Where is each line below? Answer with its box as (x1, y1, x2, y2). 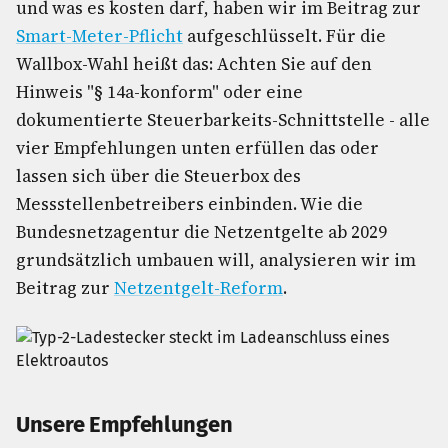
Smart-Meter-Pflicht (16, 24, 183, 48)
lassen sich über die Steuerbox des (16, 164, 301, 188)
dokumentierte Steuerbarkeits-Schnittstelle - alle (16, 108, 430, 132)
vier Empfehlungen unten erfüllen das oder (16, 136, 379, 160)
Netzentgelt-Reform (114, 276, 283, 300)
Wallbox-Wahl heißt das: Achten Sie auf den (16, 52, 372, 76)
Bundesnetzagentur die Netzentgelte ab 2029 (16, 220, 387, 244)
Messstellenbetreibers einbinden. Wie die (16, 192, 363, 216)
